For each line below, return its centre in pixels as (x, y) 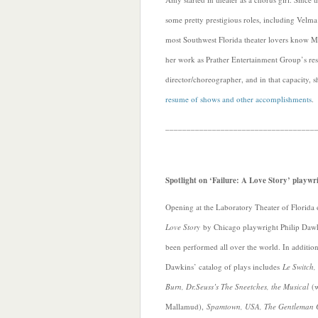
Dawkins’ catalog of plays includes (224, 267)
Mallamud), (186, 306)
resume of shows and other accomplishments (238, 99)
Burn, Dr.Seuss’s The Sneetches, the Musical (237, 286)
